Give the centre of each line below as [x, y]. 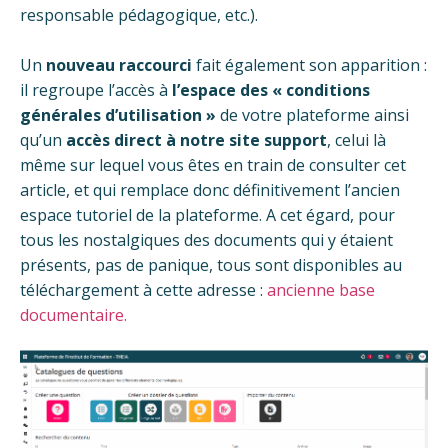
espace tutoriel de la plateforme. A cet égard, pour [207, 214]
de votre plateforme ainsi [312, 114]
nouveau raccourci [119, 64]
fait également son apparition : [309, 64]
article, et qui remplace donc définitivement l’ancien [210, 189]
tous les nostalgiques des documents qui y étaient [206, 239]
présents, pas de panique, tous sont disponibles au [211, 264]
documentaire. [73, 314]
